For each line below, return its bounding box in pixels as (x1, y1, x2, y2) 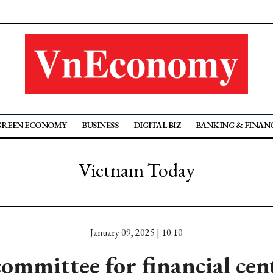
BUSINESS (82, 119, 119, 130)
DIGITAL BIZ (133, 119, 181, 130)
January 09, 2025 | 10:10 (90, 226, 183, 239)
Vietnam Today (78, 157, 195, 183)
